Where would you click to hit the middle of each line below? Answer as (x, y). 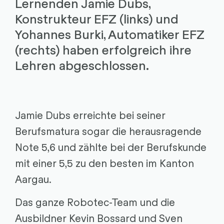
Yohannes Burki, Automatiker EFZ (109, 34)
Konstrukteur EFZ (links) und (96, 18)
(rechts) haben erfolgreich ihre (103, 49)
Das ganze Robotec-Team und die (95, 201)
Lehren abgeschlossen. (82, 65)
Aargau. (33, 179)
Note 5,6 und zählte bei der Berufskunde (110, 147)
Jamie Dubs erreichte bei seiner (90, 115)
